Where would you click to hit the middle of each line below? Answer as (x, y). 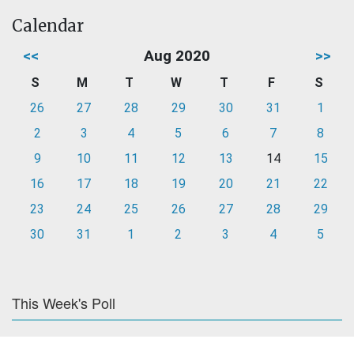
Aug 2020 (177, 56)
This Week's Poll (64, 303)
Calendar (48, 26)
